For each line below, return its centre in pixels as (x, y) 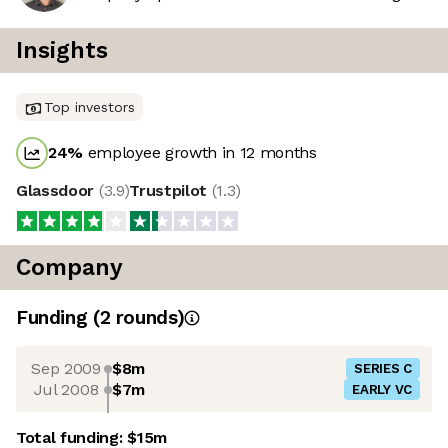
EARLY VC (382, 390)
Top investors (89, 107)
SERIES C (383, 369)
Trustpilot (170, 191)
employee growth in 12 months (200, 153)
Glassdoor (57, 191)
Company (69, 268)
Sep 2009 (66, 368)
